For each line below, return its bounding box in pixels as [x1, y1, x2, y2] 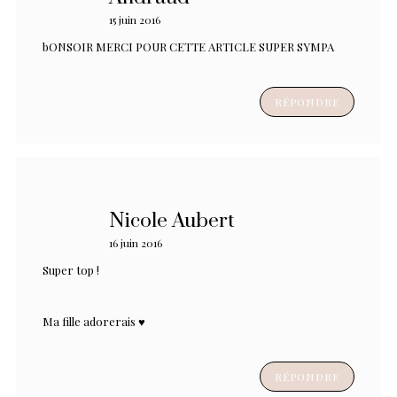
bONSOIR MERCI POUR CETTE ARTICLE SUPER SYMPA [43, 38, 334, 54]
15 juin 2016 [109, 12, 160, 27]
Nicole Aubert [109, 207, 235, 234]
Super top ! [43, 261, 99, 277]
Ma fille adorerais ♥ [43, 313, 145, 329]
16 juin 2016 [109, 235, 162, 250]
